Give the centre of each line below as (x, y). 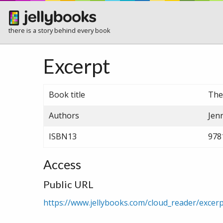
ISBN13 (63, 137)
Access (62, 165)
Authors (64, 116)
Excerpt (77, 66)
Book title (67, 95)
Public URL (68, 184)
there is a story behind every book (59, 30)
